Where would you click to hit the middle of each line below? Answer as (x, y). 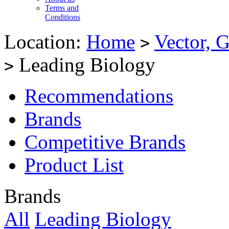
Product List (74, 165)
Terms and (62, 8)
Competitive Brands (105, 142)
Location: (45, 42)
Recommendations (99, 96)
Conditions (63, 17)
